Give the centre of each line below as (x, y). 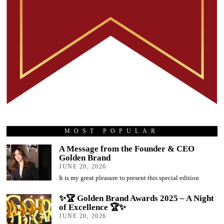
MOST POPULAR (112, 131)
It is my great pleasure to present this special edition (129, 177)
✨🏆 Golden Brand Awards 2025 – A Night (137, 198)
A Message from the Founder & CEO (127, 149)
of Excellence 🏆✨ (93, 207)
